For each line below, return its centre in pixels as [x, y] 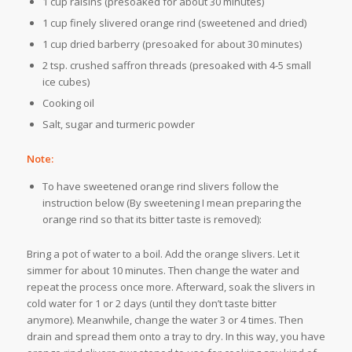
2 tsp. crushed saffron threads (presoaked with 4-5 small [176, 66]
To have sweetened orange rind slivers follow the [160, 187]
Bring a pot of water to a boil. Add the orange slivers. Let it [163, 254]
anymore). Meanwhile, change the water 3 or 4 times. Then [165, 320]
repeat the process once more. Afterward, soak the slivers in [170, 287]
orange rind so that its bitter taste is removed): [152, 220]
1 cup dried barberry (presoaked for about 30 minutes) [172, 44]
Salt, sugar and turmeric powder [118, 125]
